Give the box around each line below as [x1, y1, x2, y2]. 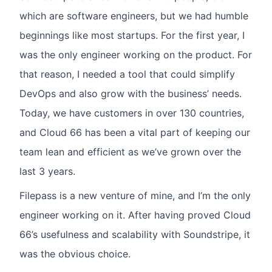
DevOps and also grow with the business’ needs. [19, 87, 242, 100]
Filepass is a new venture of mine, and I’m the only [19, 189, 251, 202]
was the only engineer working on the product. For [19, 49, 252, 61]
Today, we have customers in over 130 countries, [19, 107, 244, 120]
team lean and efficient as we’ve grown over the [19, 146, 241, 158]
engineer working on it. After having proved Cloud [19, 209, 251, 222]
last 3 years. [19, 165, 75, 178]
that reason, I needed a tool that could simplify [19, 68, 235, 81]
